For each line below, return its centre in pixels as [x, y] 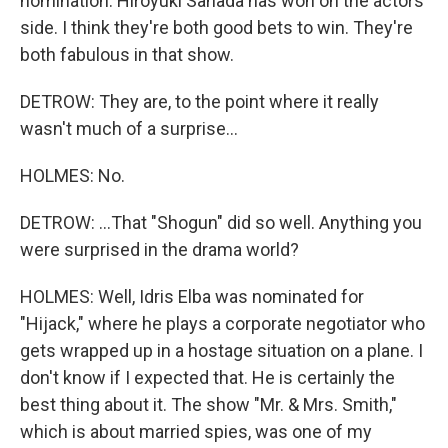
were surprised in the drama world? [159, 249]
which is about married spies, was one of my [196, 431]
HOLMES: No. [72, 175]
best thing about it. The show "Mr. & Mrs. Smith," [208, 404]
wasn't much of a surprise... [129, 128]
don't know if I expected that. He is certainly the [207, 377]
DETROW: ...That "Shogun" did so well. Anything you [221, 222]
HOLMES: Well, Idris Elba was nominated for [192, 296]
